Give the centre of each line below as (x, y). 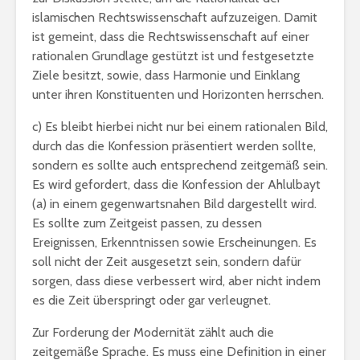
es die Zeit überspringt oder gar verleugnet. (151, 300)
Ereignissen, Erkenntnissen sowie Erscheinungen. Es (174, 242)
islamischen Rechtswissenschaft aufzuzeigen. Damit (175, 17)
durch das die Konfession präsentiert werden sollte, (174, 146)
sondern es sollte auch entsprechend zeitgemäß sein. (180, 165)
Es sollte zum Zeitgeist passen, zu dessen (147, 223)
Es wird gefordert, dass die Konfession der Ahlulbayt (176, 184)
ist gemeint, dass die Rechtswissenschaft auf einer (171, 37)
